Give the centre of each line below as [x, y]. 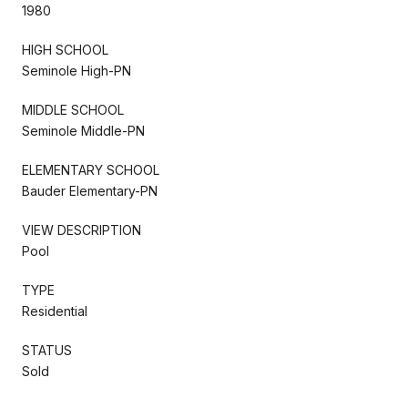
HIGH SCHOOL [65, 49]
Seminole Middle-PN [83, 130]
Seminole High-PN [76, 70]
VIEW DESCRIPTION [82, 229]
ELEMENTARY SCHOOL [91, 169]
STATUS [47, 350]
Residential [55, 311]
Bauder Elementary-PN [90, 190]
